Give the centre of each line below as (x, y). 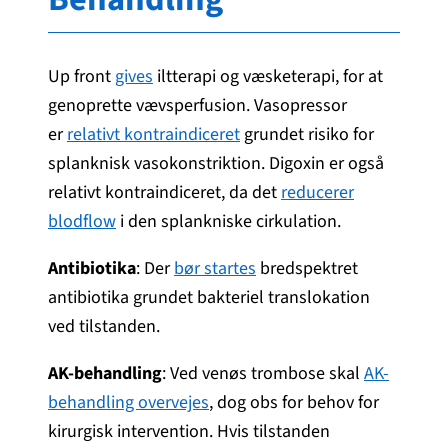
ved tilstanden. (104, 326)
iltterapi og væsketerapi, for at (268, 76)
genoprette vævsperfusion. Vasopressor (197, 105)
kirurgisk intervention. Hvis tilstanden (189, 431)
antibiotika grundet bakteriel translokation (209, 297)
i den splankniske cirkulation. (228, 221)
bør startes (215, 268)
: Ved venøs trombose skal (263, 373)
